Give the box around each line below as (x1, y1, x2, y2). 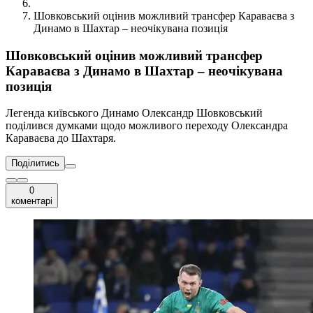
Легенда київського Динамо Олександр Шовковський (6, 107, 263, 119)
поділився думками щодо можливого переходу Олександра (6, 119, 288, 132)
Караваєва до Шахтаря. (6, 132, 116, 145)
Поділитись (11, 158, 59, 169)
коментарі (11, 196, 52, 207)
